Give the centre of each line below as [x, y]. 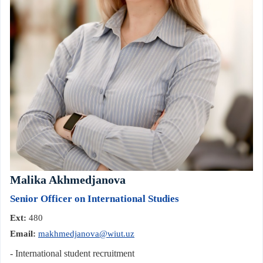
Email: [23, 233]
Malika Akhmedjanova [68, 179]
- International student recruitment [72, 253]
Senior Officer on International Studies [95, 198]
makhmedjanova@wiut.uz [86, 233]
